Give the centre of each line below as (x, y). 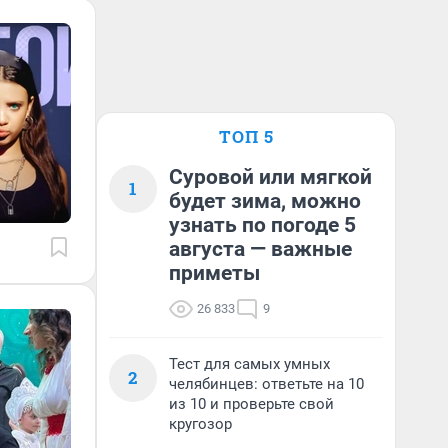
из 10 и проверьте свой (251, 404)
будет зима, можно (265, 201)
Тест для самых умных (249, 364)
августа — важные (260, 249)
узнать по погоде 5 (262, 225)
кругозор (200, 424)
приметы (214, 273)
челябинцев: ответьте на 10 (266, 384)
